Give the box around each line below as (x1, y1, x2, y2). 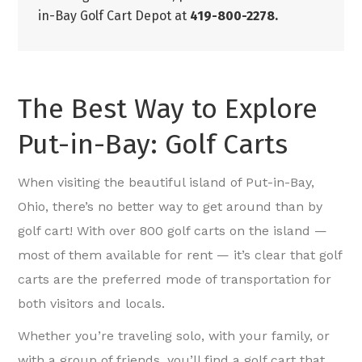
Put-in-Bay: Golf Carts (18, 128, 288, 162)
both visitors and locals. (18, 296, 166, 312)
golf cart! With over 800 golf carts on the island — (18, 223, 328, 239)
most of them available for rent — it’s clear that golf (18, 247, 343, 263)
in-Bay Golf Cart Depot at (38, 8, 191, 24)
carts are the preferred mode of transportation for (18, 271, 332, 288)
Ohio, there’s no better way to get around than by (18, 199, 323, 215)
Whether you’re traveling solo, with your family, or (18, 328, 330, 344)
